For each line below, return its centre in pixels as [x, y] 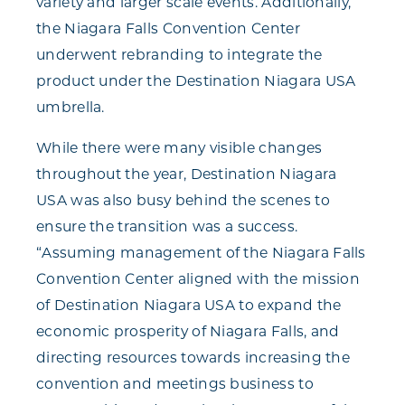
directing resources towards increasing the [193, 358]
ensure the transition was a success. [167, 227]
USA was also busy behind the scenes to [183, 201]
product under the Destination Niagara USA [196, 81]
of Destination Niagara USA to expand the [189, 306]
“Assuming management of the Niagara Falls [201, 253]
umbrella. [71, 108]
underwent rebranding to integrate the [179, 55]
